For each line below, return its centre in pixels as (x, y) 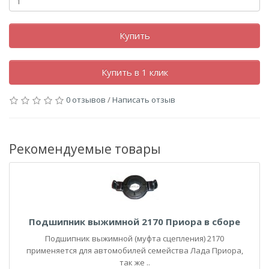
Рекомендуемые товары (85, 149)
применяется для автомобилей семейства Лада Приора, (134, 250)
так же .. (134, 262)
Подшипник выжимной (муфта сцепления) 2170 (134, 238)
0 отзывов (86, 100)
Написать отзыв (144, 100)
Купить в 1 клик (134, 72)
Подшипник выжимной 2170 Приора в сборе (134, 222)
